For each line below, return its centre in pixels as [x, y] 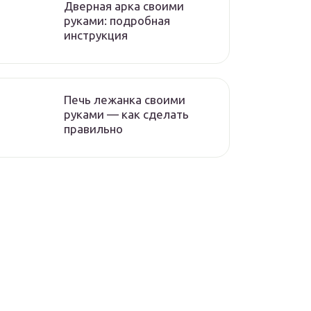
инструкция [96, 35]
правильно [93, 129]
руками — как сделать [126, 114]
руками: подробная [117, 20]
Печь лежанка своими [125, 100]
